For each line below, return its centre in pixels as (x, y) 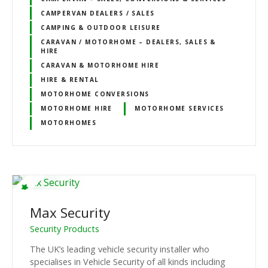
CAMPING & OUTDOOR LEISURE (101, 27)
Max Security (70, 212)
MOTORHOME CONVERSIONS (95, 94)
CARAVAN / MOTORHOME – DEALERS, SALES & (128, 42)
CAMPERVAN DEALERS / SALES (98, 13)
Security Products (65, 229)
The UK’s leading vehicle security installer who (120, 249)
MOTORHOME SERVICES (179, 109)
